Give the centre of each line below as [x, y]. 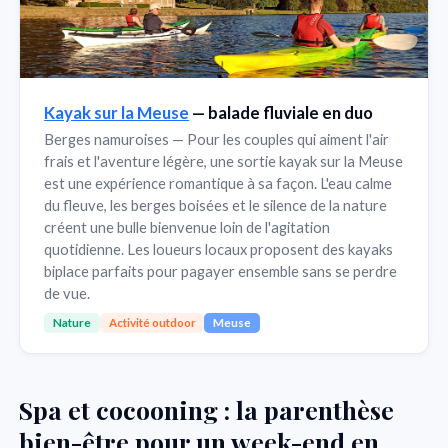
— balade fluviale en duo [281, 112]
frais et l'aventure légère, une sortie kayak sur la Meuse [224, 160]
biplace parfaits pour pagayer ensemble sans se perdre [221, 270]
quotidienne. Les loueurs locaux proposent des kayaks [219, 248]
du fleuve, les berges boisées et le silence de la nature [216, 204]
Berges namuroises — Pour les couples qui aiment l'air [217, 138]
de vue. [67, 292]
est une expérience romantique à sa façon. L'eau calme [218, 182]
